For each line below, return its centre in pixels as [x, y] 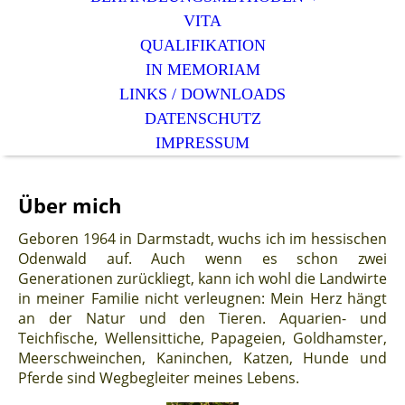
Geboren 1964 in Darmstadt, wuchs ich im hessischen [202, 239]
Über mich [70, 205]
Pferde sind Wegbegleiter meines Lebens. [160, 378]
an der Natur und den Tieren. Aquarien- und [202, 319]
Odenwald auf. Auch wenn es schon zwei [202, 259]
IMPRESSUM [202, 143]
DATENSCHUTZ [202, 118]
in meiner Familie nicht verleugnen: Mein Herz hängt [202, 299]
